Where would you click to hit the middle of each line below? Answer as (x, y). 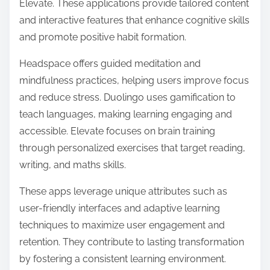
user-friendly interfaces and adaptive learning (120, 208)
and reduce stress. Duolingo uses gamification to (127, 97)
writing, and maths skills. (73, 165)
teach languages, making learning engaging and (126, 114)
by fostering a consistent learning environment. (123, 259)
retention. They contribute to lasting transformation (132, 242)
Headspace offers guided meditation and (110, 63)
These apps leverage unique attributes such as (123, 191)
